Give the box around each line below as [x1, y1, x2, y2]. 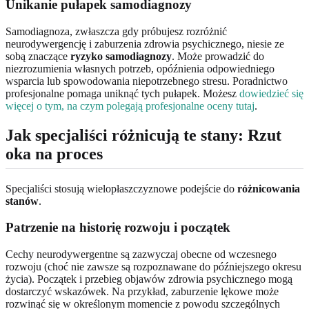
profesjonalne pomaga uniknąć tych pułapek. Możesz [6, 87, 239, 99]
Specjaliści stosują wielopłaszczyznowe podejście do [6, 182, 237, 195]
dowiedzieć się [239, 87, 303, 99]
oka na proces [6, 144, 103, 163]
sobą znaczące [6, 50, 70, 62]
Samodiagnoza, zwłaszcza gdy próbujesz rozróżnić [6, 25, 227, 37]
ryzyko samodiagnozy [70, 50, 172, 62]
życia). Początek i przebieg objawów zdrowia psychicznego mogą [6, 273, 292, 286]
